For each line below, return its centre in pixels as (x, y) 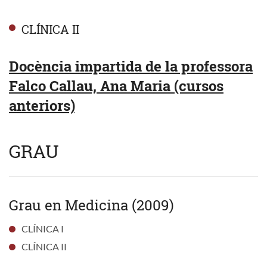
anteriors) (42, 105)
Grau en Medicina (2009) (91, 205)
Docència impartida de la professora (131, 66)
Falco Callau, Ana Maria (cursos (116, 86)
